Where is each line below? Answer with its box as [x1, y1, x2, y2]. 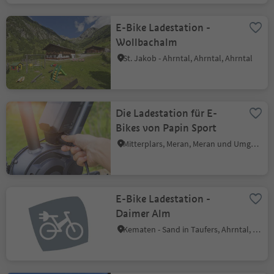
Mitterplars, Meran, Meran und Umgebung [251, 138, 259, 149]
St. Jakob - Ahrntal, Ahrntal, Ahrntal [123, 53, 253, 64]
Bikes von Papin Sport [116, 122, 217, 135]
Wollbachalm [116, 36, 178, 49]
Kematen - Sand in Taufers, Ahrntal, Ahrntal [253, 224, 261, 235]
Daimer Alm [116, 207, 171, 220]
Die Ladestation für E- [116, 107, 218, 120]
